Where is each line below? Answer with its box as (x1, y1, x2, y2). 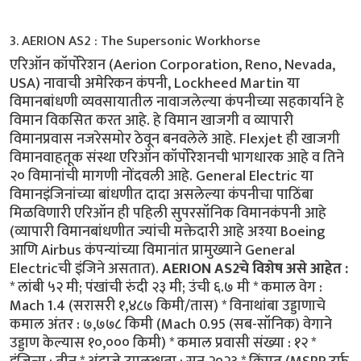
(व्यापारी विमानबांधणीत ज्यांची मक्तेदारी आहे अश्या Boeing (10, 219, 326, 245)
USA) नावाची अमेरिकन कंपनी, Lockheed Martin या (10, 71, 300, 97)
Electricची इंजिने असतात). (10, 256, 162, 282)
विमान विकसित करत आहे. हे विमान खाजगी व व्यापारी (10, 108, 293, 134)
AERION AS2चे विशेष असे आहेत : (162, 256, 348, 282)
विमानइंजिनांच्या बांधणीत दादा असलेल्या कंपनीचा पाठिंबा (10, 182, 313, 208)
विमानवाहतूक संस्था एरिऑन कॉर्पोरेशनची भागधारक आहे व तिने (10, 145, 344, 171)
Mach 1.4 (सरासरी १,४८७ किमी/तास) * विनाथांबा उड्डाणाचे (10, 293, 326, 319)
